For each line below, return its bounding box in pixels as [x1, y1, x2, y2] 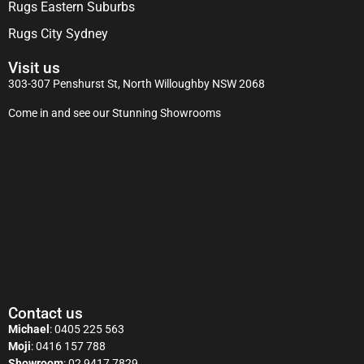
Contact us [8, 304, 83, 323]
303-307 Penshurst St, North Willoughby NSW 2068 [8, 77, 265, 91]
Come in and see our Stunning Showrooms [8, 106, 221, 119]
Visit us [8, 58, 60, 78]
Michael [8, 323, 50, 336]
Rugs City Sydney [8, 26, 108, 42]
